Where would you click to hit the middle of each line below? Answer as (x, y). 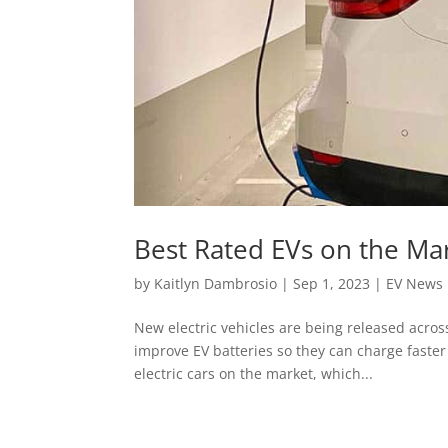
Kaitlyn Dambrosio (216, 284)
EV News (415, 284)
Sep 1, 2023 (332, 284)
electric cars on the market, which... (254, 374)
